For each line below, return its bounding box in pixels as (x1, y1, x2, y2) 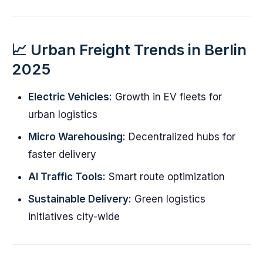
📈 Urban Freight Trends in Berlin (12, 41, 247, 59)
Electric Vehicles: (28, 91, 112, 103)
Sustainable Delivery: (28, 193, 131, 205)
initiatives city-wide (28, 211, 120, 222)
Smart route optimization (106, 171, 225, 183)
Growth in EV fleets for (112, 91, 222, 103)
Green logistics (131, 193, 205, 205)
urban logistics (28, 109, 97, 120)
